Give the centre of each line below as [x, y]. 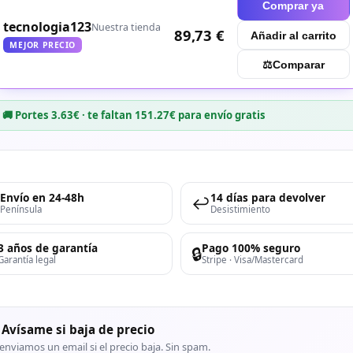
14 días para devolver [268, 198]
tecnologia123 [48, 26]
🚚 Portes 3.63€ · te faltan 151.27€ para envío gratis [134, 115]
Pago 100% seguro [251, 248]
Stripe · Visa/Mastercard [253, 260]
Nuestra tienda [126, 27]
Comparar [298, 64]
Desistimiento [241, 210]
